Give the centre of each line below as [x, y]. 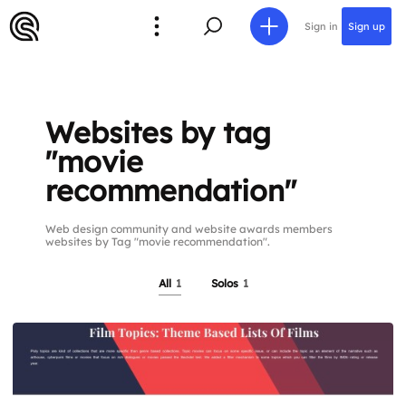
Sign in [321, 26]
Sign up [367, 26]
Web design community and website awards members [189, 229]
